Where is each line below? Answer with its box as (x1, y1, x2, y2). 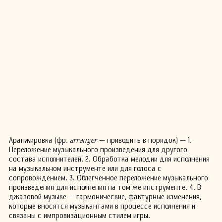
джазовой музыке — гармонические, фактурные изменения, (9, 192, 201, 201)
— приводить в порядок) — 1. (97, 136, 192, 145)
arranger (70, 136, 97, 145)
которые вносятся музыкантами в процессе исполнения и (9, 202, 195, 211)
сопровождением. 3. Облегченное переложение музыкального (9, 173, 208, 182)
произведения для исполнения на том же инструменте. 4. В (9, 183, 201, 192)
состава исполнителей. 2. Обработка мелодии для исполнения (9, 155, 210, 164)
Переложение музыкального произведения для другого (9, 145, 187, 154)
